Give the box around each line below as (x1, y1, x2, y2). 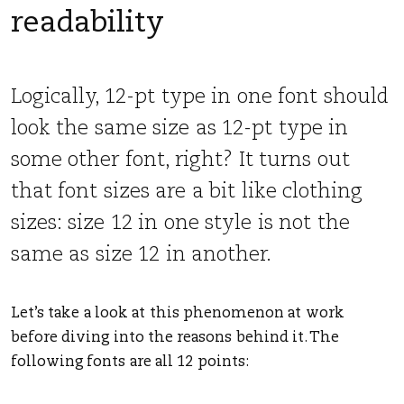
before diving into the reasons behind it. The (11, 330, 340, 345)
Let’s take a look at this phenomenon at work (11, 306, 344, 321)
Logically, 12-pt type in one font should (11, 87, 389, 108)
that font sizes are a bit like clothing (11, 182, 363, 203)
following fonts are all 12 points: (11, 354, 249, 370)
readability (11, 9, 164, 38)
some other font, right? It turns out (11, 151, 350, 171)
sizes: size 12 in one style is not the (11, 214, 350, 234)
